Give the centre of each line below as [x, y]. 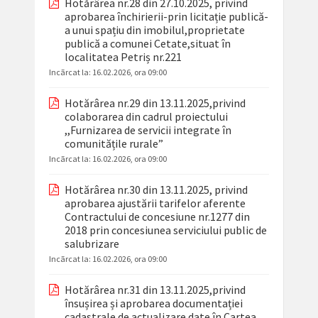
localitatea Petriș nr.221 [123, 57]
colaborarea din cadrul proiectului [146, 117]
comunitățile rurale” [114, 144]
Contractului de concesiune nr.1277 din [157, 217]
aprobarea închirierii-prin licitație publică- [166, 17]
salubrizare [92, 244]
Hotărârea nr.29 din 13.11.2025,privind [155, 103]
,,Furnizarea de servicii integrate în [148, 130]
